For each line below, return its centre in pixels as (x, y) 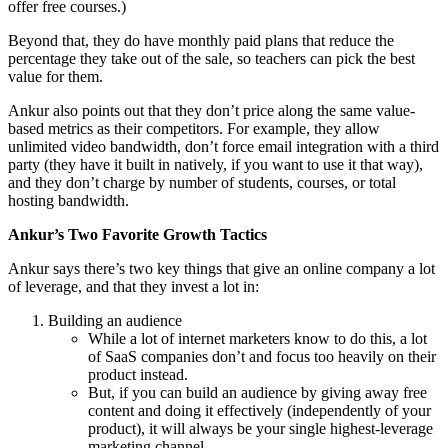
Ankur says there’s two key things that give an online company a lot (221, 268)
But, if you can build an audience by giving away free (257, 392)
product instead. (138, 374)
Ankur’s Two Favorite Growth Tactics (137, 234)
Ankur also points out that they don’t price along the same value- (211, 110)
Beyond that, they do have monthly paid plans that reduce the (201, 40)
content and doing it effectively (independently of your (259, 410)
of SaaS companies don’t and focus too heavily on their (262, 356)
